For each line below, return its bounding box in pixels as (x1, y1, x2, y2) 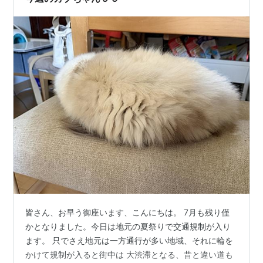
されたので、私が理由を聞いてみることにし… (25, 4, 197, 14)
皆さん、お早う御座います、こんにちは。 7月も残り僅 (25, 207, 230, 217)
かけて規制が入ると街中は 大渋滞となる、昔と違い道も (25, 249, 234, 259)
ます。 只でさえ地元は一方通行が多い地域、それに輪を (25, 235, 234, 245)
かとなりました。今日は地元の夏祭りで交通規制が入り (25, 221, 231, 231)
